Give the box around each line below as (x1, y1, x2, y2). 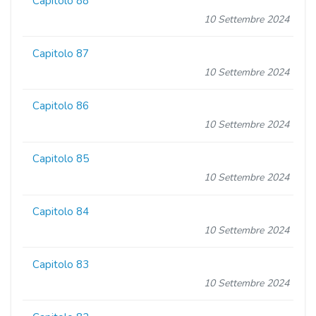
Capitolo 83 (32, 257, 90, 272)
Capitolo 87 (32, 46, 90, 61)
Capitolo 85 (32, 152, 90, 166)
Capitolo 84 (32, 205, 90, 219)
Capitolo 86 (32, 99, 90, 114)
